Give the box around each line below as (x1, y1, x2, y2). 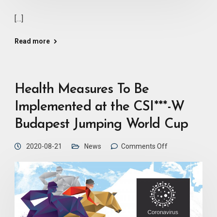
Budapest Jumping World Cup (15, 118, 188, 132)
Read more (15, 37, 50, 46)
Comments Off (121, 142, 168, 151)
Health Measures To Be (15, 83, 149, 97)
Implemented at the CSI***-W (15, 100, 185, 114)
